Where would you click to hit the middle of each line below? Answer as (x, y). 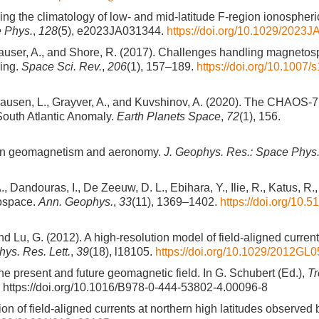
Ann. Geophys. (76, 202)
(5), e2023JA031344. (112, 31)
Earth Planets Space (169, 116)
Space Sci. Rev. (62, 67)
